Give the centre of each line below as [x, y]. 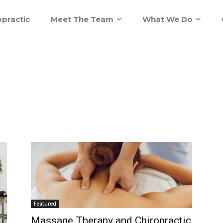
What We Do [167, 19]
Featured [45, 204]
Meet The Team [82, 19]
